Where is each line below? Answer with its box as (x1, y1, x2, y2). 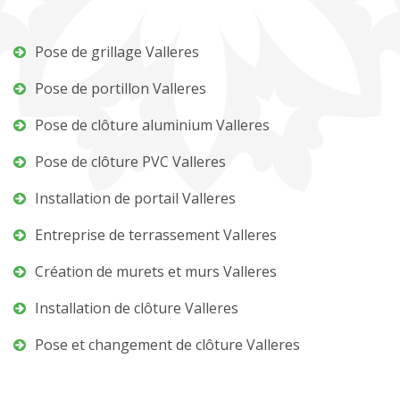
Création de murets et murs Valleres (35, 262, 277, 281)
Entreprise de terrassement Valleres (35, 225, 277, 245)
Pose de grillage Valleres (35, 42, 199, 62)
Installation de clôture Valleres (35, 298, 238, 318)
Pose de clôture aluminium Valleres (35, 115, 270, 135)
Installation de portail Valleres (35, 188, 236, 208)
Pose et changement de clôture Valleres (35, 335, 300, 354)
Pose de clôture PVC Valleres (35, 152, 226, 171)
